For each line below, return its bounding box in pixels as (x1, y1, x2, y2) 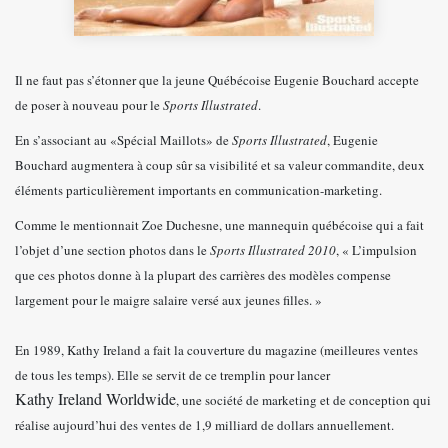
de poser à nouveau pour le (15, 96, 163, 114)
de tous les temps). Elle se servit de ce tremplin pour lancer (15, 366, 330, 384)
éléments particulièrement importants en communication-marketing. (15, 181, 390, 199)
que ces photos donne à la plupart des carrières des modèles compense (15, 266, 391, 284)
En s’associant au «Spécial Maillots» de (15, 131, 232, 149)
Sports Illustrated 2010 (210, 241, 336, 259)
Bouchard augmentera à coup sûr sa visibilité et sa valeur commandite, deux (15, 156, 425, 174)
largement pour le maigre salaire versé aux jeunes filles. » (15, 291, 322, 309)
